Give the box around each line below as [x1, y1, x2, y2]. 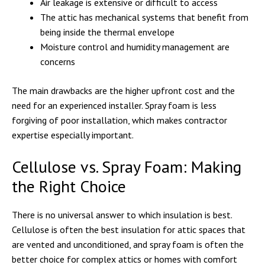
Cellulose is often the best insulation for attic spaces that [12, 224, 245, 235]
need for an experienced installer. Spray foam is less [12, 99, 216, 111]
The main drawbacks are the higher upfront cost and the [12, 85, 235, 96]
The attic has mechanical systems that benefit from [40, 11, 248, 23]
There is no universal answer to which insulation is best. [12, 209, 232, 221]
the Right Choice [12, 175, 126, 197]
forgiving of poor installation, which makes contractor [12, 114, 227, 126]
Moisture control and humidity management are [40, 41, 230, 53]
